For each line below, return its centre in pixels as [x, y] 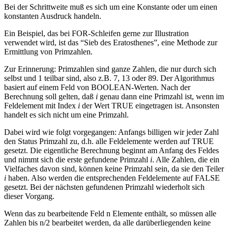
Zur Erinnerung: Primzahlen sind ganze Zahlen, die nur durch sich [110, 69]
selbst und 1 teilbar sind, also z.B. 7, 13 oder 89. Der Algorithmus [109, 78]
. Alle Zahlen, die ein [186, 160]
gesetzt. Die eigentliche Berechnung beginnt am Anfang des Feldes [111, 151]
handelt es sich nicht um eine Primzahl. [66, 115]
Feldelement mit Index [41, 106]
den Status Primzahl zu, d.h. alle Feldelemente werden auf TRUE [109, 141]
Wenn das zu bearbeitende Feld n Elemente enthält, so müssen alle [110, 214]
